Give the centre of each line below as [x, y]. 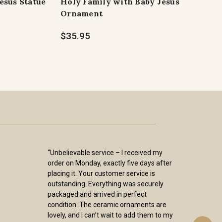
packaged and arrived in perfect [97, 194]
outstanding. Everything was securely [106, 184]
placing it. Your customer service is [101, 173]
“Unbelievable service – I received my [105, 153]
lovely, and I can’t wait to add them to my [110, 215]
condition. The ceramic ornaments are [107, 205]
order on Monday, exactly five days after [110, 163]
